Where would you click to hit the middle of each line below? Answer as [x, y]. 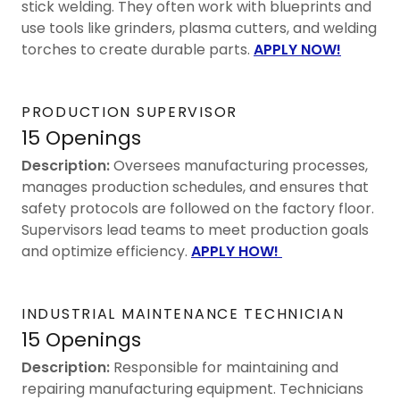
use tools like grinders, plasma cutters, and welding [199, 28]
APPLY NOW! [297, 49]
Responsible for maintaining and [224, 367]
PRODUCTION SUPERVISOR [129, 112]
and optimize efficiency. [106, 251]
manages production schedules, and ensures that [195, 187]
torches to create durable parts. [137, 49]
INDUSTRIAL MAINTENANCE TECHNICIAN [183, 313]
